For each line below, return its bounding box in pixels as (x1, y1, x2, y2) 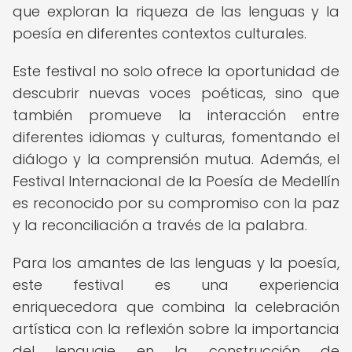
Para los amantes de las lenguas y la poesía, (13, 253, 339, 273)
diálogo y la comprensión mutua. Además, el (13, 149, 339, 169)
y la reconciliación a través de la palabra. (13, 215, 307, 235)
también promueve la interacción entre (13, 105, 339, 125)
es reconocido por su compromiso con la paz (13, 193, 339, 213)
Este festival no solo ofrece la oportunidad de (13, 61, 339, 81)
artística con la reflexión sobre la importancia (13, 319, 339, 339)
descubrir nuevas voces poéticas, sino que (13, 83, 339, 103)
